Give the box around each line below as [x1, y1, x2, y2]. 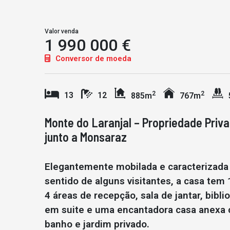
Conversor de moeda [53, 54, 131, 63]
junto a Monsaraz [45, 129, 127, 144]
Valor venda [45, 28, 79, 35]
